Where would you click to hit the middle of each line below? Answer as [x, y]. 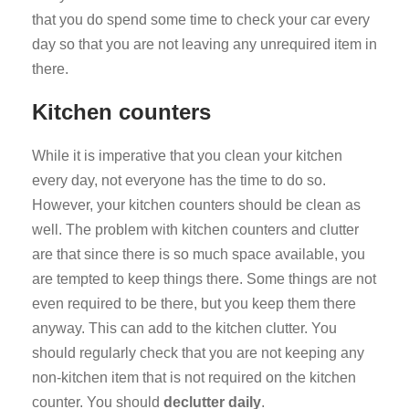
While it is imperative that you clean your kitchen [187, 156]
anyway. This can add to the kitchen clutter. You [184, 329]
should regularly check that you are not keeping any [198, 353]
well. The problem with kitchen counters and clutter [195, 230]
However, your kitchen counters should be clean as [196, 205]
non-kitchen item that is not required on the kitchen [194, 378]
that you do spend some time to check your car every [201, 20]
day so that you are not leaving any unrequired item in [204, 45]
